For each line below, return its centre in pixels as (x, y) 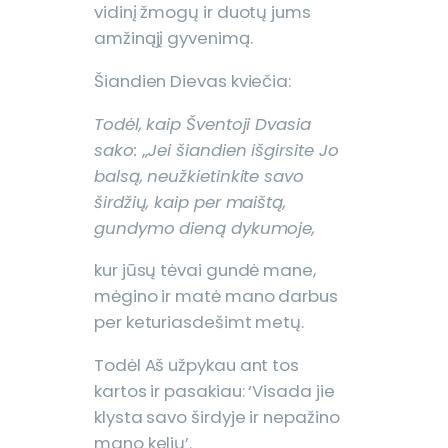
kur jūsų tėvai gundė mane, (205, 270)
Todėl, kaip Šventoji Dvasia (202, 123)
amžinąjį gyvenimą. (173, 38)
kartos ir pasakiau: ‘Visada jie (214, 391)
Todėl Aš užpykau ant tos (197, 365)
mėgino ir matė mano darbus (216, 296)
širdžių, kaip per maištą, (190, 201)
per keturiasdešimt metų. (199, 322)
